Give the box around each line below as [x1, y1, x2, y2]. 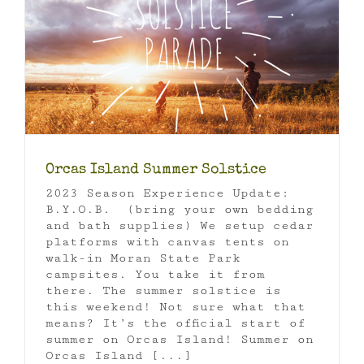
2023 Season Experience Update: [45, 185, 289, 200]
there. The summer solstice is [45, 283, 281, 297]
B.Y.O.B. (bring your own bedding [45, 201, 314, 216]
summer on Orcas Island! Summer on [45, 331, 314, 346]
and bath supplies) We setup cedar [45, 218, 314, 232]
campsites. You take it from [45, 266, 265, 281]
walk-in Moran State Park [45, 250, 240, 265]
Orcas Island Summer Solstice [45, 162, 266, 177]
